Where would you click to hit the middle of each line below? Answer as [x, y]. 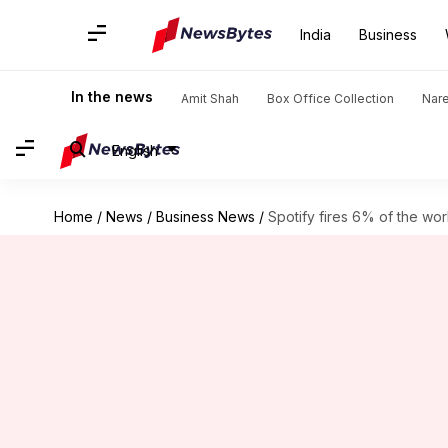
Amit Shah [210, 98]
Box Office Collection [330, 98]
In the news [112, 96]
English [135, 150]
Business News [205, 216]
